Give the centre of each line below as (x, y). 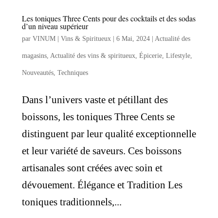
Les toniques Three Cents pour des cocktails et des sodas (109, 18)
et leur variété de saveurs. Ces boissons (101, 151)
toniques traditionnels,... (72, 202)
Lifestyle (178, 55)
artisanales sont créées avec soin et (92, 168)
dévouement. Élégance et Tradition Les (102, 185)
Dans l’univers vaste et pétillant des (95, 100)
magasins (34, 55)
